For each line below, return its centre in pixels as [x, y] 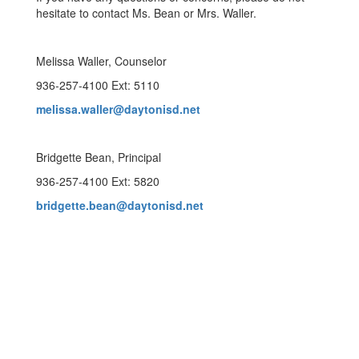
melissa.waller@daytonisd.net [118, 109]
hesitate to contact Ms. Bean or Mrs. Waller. [146, 13]
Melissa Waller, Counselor [101, 61]
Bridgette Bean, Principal [99, 157]
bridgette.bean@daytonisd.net [120, 205]
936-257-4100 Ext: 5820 [98, 181]
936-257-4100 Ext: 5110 [98, 85]
